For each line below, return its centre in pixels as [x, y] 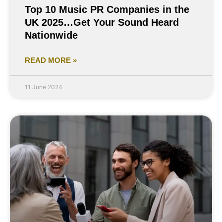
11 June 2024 [44, 87]
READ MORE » [51, 60]
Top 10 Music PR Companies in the [107, 10]
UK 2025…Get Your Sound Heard [102, 23]
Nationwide [51, 35]
